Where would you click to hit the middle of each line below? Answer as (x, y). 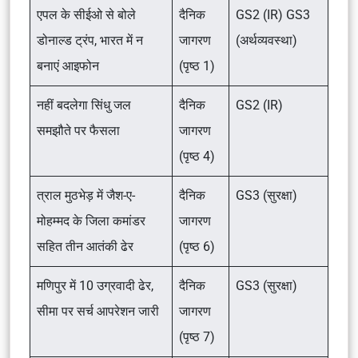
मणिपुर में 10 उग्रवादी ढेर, (95, 286)
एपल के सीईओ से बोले (86, 15)
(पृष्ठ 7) (197, 337)
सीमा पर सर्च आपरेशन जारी (98, 311)
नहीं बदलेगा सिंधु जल (84, 105)
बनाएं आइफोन (68, 66)
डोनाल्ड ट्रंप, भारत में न (90, 40)
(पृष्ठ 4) (197, 156)
